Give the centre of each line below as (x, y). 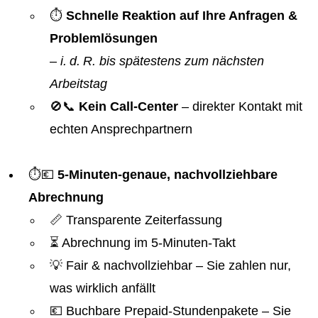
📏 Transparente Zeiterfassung (136, 220)
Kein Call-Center (128, 106)
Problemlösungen (104, 38)
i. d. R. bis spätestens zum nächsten (162, 61)
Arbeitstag (78, 84)
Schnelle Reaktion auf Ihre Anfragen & (182, 16)
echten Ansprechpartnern (121, 129)
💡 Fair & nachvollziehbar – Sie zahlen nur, (170, 265)
